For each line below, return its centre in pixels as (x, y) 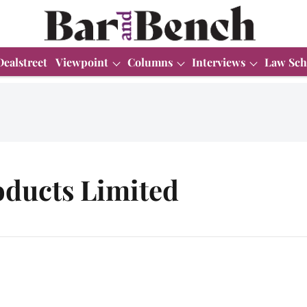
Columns (150, 62)
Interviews (219, 62)
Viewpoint (82, 62)
